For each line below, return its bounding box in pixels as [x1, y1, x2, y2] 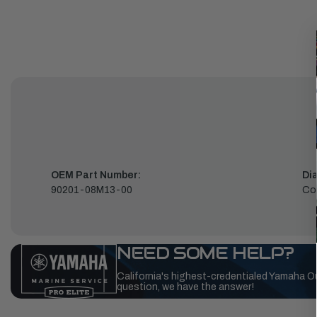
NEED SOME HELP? [117, 242, 294, 265]
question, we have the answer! [117, 282, 254, 293]
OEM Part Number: [51, 170, 141, 181]
